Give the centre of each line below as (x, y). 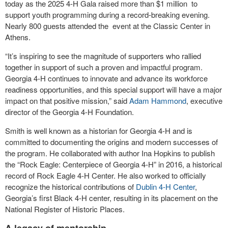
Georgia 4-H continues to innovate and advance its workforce (106, 78)
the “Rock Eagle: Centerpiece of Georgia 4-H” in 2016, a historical (113, 164)
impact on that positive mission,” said (67, 101)
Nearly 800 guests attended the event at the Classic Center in (108, 26)
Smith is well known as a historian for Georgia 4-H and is (99, 131)
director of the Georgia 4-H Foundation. (69, 112)
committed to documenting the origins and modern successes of (111, 142)
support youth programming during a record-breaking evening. (107, 15)
